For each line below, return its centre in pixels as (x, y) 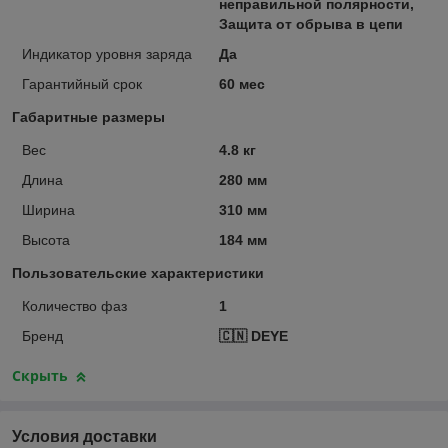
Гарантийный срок (82, 83)
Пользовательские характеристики (138, 272)
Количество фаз (74, 305)
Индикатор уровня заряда (107, 53)
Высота (46, 239)
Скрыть (40, 375)
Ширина (48, 209)
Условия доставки (84, 436)
